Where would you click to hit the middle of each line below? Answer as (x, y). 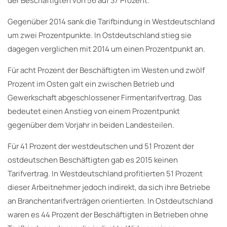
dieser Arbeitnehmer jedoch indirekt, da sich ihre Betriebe (109, 187)
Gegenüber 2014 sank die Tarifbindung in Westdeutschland (111, 21)
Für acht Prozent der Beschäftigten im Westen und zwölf (106, 70)
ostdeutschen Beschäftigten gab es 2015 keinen (93, 160)
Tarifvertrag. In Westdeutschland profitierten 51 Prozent (105, 173)
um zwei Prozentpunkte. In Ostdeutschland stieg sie (100, 35)
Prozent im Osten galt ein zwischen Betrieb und (91, 84)
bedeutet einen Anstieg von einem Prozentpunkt (94, 111)
